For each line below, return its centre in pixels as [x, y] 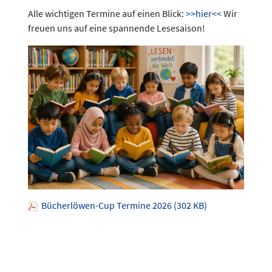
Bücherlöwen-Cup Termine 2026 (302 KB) [122, 206]
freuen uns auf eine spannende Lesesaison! [117, 28]
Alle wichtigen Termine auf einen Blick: [107, 13]
